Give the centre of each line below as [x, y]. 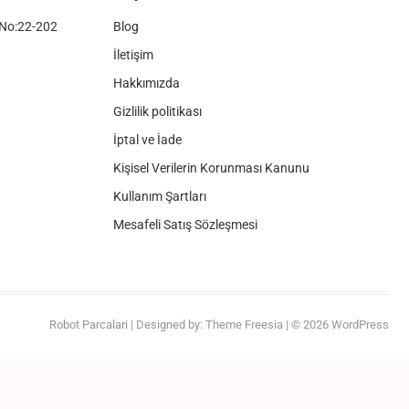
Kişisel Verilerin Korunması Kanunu [211, 168]
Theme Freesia [244, 325]
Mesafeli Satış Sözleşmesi [185, 225]
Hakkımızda [146, 83]
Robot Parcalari [89, 325]
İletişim [133, 55]
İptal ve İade [147, 140]
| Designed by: [167, 325]
